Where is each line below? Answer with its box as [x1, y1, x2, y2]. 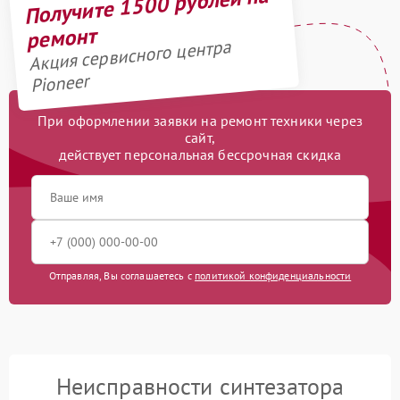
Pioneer [29, 69, 90, 98]
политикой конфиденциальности [195, 269, 352, 283]
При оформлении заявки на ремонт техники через [37, 112, 363, 130]
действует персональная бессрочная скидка [58, 146, 342, 164]
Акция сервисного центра [27, 35, 232, 77]
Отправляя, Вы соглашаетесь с [48, 269, 196, 283]
